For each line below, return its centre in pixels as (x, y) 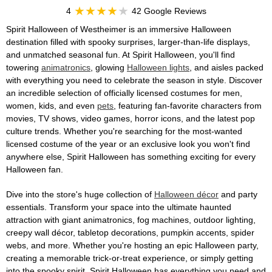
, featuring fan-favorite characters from (188, 106)
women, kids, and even (52, 106)
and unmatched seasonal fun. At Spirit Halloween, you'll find (121, 55)
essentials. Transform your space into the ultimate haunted (119, 207)
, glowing (109, 67)
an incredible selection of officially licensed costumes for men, (124, 93)
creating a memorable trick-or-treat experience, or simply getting (130, 258)
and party (238, 194)
